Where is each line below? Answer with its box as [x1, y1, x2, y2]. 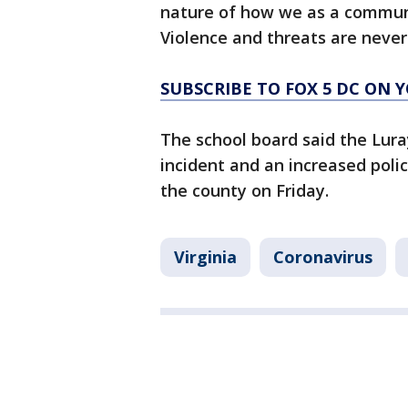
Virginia [174, 246, 237, 268]
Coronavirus [273, 246, 372, 268]
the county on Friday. [160, 179, 329, 201]
